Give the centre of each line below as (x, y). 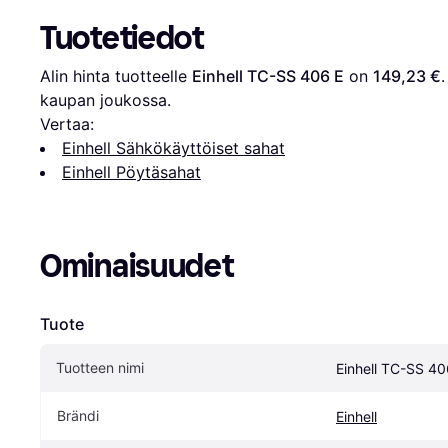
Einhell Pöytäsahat (131, 172)
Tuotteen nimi (100, 368)
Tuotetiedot (122, 38)
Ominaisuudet (137, 266)
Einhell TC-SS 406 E (268, 76)
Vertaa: (67, 124)
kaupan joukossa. (105, 100)
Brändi (78, 416)
